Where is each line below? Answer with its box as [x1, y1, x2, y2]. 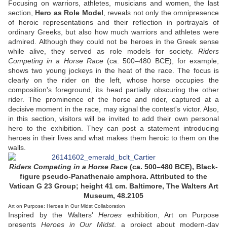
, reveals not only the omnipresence [103, 9, 219, 17]
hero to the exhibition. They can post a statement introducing [8, 124, 219, 133]
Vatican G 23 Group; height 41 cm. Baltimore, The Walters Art [9, 182, 218, 191]
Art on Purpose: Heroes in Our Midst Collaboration [8, 203, 125, 209]
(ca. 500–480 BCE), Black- [128, 163, 218, 171]
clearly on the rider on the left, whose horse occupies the [8, 76, 219, 85]
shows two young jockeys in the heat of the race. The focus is [8, 66, 219, 75]
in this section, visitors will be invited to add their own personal [8, 115, 219, 123]
